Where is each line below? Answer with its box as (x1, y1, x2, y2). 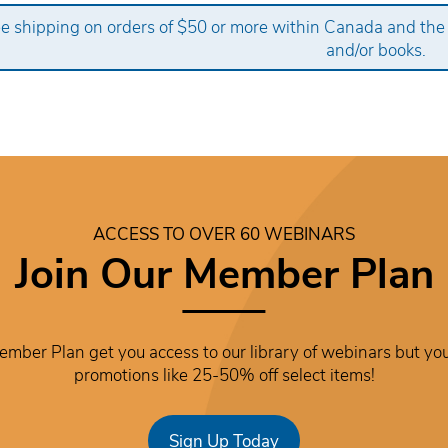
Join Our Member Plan (14, 243, 434, 300)
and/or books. (325, 37, 426, 60)
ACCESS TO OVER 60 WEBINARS (93, 222, 355, 245)
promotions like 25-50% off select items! (73, 362, 375, 385)
